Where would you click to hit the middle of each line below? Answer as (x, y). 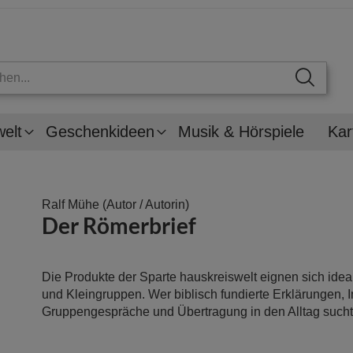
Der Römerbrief (119, 225)
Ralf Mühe (71, 204)
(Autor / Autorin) (144, 204)
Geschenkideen (100, 131)
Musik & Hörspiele (241, 131)
